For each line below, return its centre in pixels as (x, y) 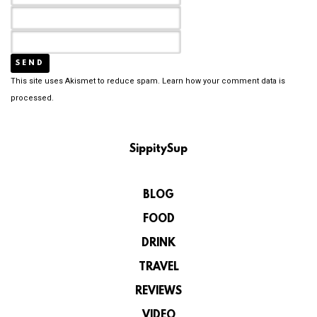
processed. (32, 98)
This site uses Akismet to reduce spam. (86, 81)
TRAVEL (158, 267)
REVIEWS (158, 291)
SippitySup (158, 149)
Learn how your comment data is (224, 81)
